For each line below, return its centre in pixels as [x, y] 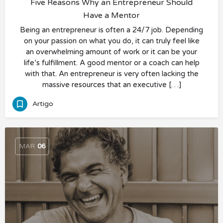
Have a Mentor [111, 15]
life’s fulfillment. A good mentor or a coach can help [111, 63]
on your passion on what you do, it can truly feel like [111, 41]
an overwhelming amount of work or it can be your [111, 52]
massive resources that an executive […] [111, 85]
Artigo [43, 104]
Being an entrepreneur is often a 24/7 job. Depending [111, 30]
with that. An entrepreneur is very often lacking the [111, 74]
